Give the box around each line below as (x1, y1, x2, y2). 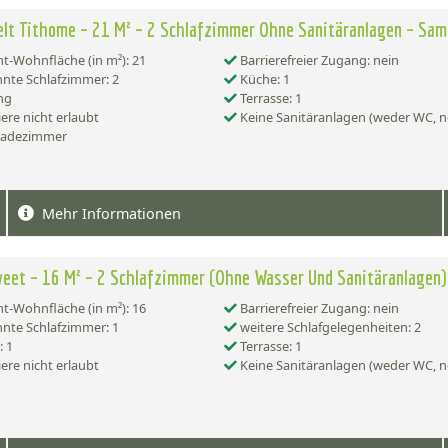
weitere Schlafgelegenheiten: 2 (237, 318, 421, 337)
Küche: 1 (237, 70, 290, 89)
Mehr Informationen (42, 203, 182, 223)
